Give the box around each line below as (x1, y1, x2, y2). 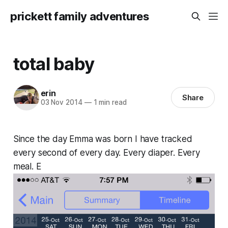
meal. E (13, 161, 41, 172)
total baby (13, 52, 95, 74)
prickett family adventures (10, 10, 149, 23)
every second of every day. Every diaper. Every (13, 147, 200, 158)
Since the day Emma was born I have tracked (13, 133, 192, 144)
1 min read (91, 98, 127, 107)
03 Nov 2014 (40, 98, 82, 107)
